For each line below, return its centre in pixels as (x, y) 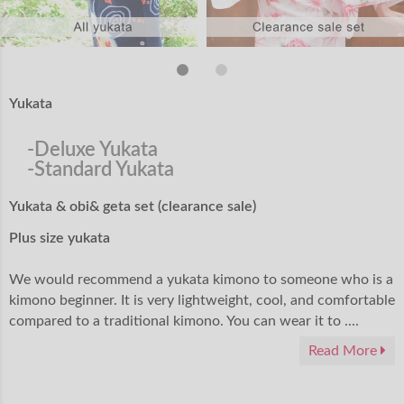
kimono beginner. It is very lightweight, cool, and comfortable (202, 301)
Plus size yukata (60, 239)
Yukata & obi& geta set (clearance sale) (133, 207)
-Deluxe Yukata (92, 150)
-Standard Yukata (101, 170)
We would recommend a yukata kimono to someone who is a (201, 280)
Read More (344, 351)
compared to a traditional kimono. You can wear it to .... (184, 321)
